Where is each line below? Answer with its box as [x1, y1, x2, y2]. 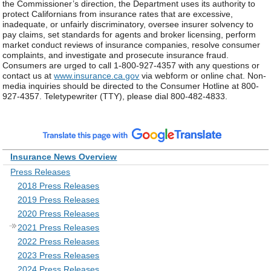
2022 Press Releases [18, 236, 100, 246]
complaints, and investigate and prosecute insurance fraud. [2, 50, 229, 60]
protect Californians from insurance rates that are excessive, [2, 9, 233, 19]
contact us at [2, 71, 54, 81]
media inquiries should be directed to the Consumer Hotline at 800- [2, 81, 260, 91]
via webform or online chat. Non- [139, 71, 267, 81]
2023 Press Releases [18, 250, 100, 260]
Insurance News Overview [10, 151, 117, 162]
